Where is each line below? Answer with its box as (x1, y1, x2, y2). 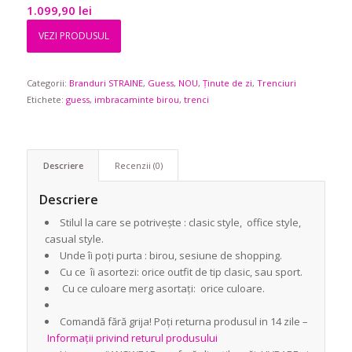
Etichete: (26, 93, 66, 105)
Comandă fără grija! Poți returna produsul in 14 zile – (59, 314, 308, 328)
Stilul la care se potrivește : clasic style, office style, (59, 215, 301, 229)
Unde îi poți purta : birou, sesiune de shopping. (59, 248, 282, 262)
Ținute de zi (202, 77, 252, 89)
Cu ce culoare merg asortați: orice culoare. (59, 281, 265, 295)
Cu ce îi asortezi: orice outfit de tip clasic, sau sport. (59, 265, 302, 279)
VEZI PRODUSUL (38, 29, 109, 42)
